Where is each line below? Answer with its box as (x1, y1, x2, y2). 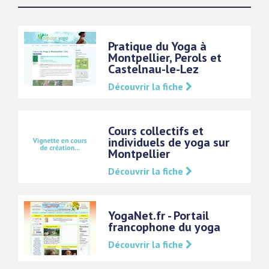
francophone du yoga (108, 219, 220, 235)
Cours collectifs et (108, 123, 204, 139)
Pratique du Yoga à (108, 38, 207, 54)
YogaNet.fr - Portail (108, 208, 209, 223)
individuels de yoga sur (108, 134, 229, 150)
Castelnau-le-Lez (108, 61, 199, 77)
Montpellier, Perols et (108, 50, 222, 65)
